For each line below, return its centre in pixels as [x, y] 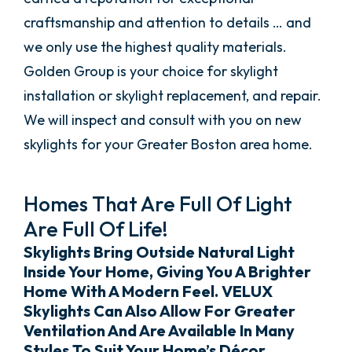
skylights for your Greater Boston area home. [168, 145]
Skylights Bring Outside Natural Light [159, 252]
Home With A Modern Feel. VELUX [148, 291]
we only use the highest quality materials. [155, 47]
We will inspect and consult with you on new [163, 120]
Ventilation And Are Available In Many [159, 331]
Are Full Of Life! [96, 229]
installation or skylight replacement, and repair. [172, 96]
